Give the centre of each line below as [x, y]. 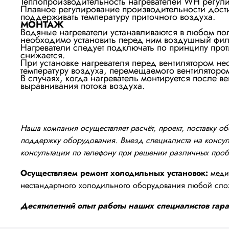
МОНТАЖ [42, 24]
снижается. [43, 55]
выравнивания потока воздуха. [83, 86]
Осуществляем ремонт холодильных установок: [114, 173]
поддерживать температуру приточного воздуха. [118, 17]
